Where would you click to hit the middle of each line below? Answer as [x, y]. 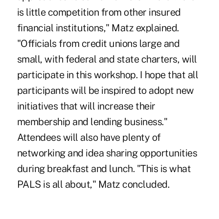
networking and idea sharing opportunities [107, 153]
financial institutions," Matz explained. [98, 28]
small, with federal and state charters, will [107, 59]
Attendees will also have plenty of [89, 137]
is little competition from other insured [99, 12]
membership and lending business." [92, 121]
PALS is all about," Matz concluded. [93, 184]
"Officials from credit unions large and [98, 43]
